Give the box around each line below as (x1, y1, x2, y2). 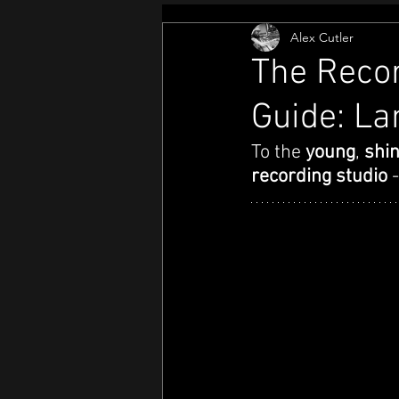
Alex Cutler (290, 28, 354, 45)
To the (251, 141, 305, 165)
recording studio (251, 165, 392, 189)
